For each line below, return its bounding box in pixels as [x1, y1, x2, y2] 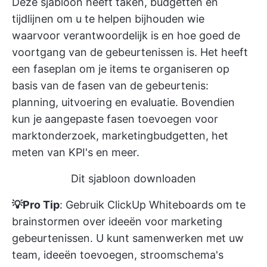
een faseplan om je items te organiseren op [12, 62, 229, 75]
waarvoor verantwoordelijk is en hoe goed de [12, 29, 240, 42]
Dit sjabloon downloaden [71, 172, 196, 185]
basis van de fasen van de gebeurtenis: [12, 79, 209, 92]
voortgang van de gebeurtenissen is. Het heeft [12, 45, 248, 58]
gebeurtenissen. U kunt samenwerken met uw [12, 231, 244, 244]
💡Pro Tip [12, 198, 60, 211]
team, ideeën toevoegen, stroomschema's [12, 248, 223, 261]
